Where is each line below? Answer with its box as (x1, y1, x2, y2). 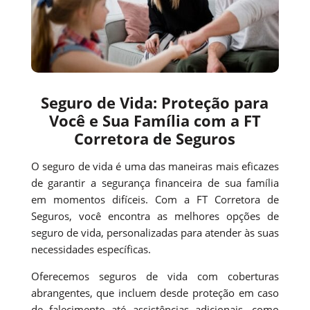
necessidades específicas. (30, 241, 151, 256)
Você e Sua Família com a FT (48, 109, 261, 131)
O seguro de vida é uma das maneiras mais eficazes (30, 158, 280, 173)
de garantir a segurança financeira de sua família (30, 175, 280, 190)
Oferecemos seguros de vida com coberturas (30, 268, 280, 283)
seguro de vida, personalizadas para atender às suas (30, 225, 280, 239)
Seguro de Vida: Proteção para (41, 91, 269, 113)
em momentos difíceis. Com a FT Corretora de (30, 192, 280, 206)
